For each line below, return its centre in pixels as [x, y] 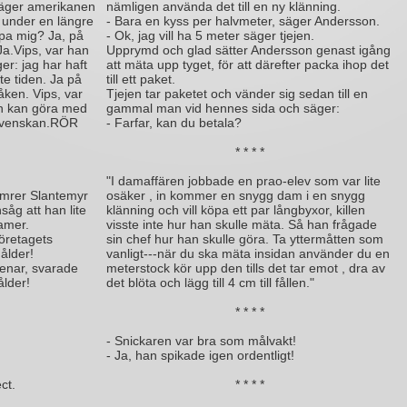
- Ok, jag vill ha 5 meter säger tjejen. [210, 35]
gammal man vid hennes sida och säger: [223, 108]
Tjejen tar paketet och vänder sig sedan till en [237, 94]
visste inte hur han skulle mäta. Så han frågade [242, 224]
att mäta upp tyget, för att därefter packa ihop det [248, 65]
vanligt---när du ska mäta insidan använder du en [248, 253]
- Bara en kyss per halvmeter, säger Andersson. [243, 21]
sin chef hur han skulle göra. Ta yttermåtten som [245, 239]
